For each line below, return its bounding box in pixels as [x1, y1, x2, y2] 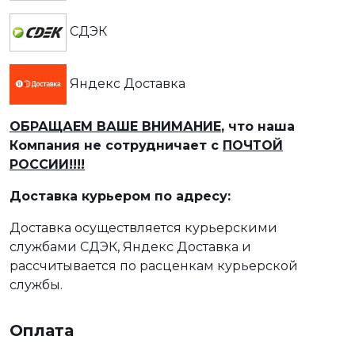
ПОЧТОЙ [223, 137, 283, 153]
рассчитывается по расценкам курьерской [10, 258, 298, 273]
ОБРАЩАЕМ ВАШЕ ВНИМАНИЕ [10, 118, 221, 134]
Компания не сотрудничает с [10, 137, 223, 153]
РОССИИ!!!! [10, 156, 85, 172]
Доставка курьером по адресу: [10, 188, 231, 204]
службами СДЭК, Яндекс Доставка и [10, 239, 251, 254]
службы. [10, 277, 63, 292]
